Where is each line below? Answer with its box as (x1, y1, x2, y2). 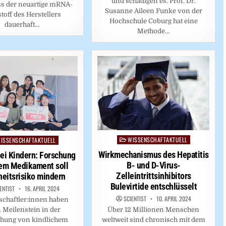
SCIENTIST (123, 194, 146, 203)
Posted (116, 136, 138, 144)
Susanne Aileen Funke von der (104, 7, 202, 15)
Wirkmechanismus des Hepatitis (98, 149, 209, 160)
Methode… (137, 27, 170, 35)
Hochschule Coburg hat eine (109, 17, 198, 25)
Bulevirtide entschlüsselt (110, 181, 197, 192)
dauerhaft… (4, 21, 39, 29)
